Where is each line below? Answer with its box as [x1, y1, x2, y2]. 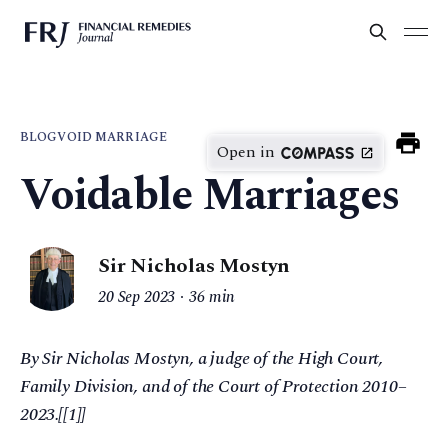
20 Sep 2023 [98, 285, 176, 310]
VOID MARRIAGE [57, 128, 168, 147]
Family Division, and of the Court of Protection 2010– [20, 373, 407, 400]
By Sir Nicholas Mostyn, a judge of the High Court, [20, 345, 384, 372]
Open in [217, 140, 275, 164]
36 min [189, 285, 236, 310]
